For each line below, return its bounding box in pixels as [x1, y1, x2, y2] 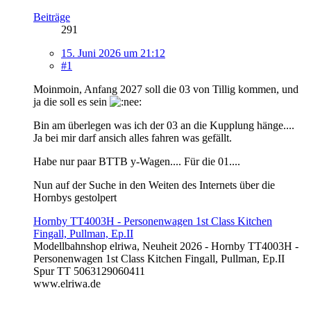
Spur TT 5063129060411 [33, 264, 145, 277]
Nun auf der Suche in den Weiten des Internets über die [33, 178, 275, 191]
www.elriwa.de [33, 277, 101, 289]
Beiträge [33, 10, 70, 23]
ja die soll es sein [33, 95, 110, 108]
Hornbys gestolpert [33, 191, 117, 203]
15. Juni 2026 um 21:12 [61, 47, 165, 59]
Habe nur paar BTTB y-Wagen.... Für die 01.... [33, 155, 240, 167]
